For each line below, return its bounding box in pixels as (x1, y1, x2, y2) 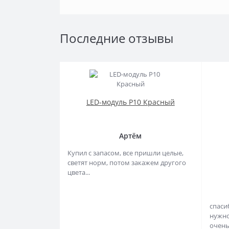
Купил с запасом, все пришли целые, (67, 148, 184, 157)
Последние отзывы (60, 30, 173, 47)
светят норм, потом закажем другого (67, 158, 186, 167)
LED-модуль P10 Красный (86, 97, 175, 107)
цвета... (67, 168, 90, 177)
